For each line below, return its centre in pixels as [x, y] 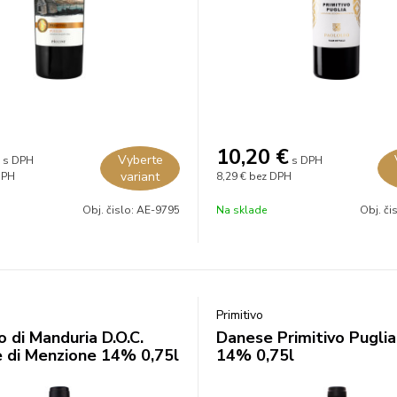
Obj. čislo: [109, 210]
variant [140, 177]
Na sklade [241, 210]
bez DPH [270, 176]
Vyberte [140, 160]
